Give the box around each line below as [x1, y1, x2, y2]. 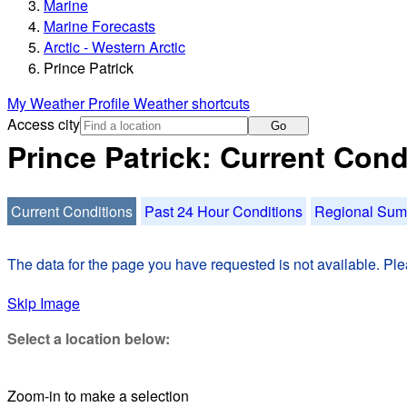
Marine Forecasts [44, 15, 155, 37]
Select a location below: [7, 327, 170, 349]
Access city [7, 114, 80, 135]
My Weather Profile [7, 93, 134, 114]
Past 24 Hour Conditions [144, 200, 303, 222]
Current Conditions [11, 200, 133, 222]
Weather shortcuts [134, 93, 250, 114]
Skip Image [7, 292, 80, 313]
